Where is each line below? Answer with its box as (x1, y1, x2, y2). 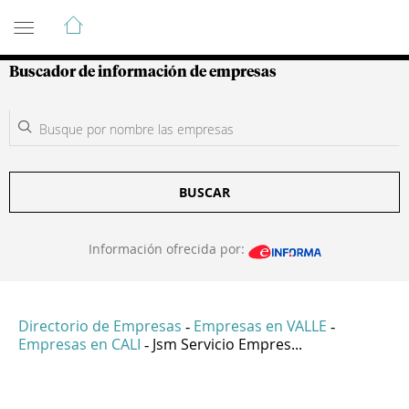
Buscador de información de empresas (9, 65, 277, 79)
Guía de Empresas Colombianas (9, 6, 337, 28)
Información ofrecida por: (88, 240, 248, 257)
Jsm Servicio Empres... (152, 334, 302, 355)
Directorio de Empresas (18, 316, 182, 337)
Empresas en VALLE (194, 316, 327, 337)
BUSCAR (179, 184, 230, 201)
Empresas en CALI (18, 334, 141, 355)
